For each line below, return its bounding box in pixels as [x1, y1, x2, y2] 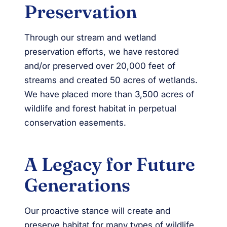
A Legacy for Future [24, 153, 195, 176]
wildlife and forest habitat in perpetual [24, 103, 176, 114]
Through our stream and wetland [24, 32, 156, 43]
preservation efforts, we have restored [24, 47, 179, 57]
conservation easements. [24, 118, 126, 128]
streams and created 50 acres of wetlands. [24, 75, 198, 86]
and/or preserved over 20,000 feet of [24, 61, 175, 71]
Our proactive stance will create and [24, 206, 170, 216]
